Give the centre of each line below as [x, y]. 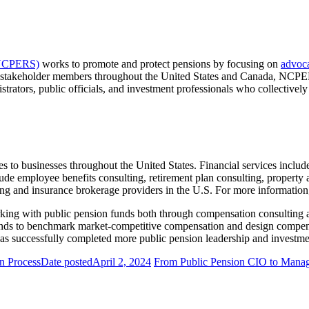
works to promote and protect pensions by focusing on [160, 63]
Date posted [67, 261]
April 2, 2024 [122, 261]
